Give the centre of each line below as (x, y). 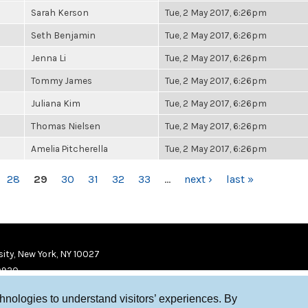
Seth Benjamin (63, 35)
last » (240, 179)
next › (198, 179)
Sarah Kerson (60, 12)
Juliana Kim (56, 103)
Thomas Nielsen (66, 126)
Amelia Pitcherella (69, 148)
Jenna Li (48, 58)
